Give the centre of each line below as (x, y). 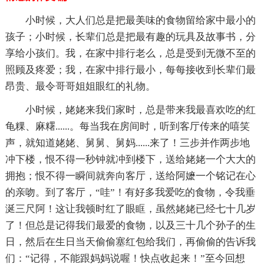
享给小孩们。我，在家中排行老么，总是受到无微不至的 (130, 53)
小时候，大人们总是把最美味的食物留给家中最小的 (140, 20)
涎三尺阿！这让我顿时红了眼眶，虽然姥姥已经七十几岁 (130, 209)
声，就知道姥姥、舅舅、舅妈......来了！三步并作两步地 (127, 143)
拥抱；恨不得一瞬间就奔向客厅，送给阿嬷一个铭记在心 (130, 176)
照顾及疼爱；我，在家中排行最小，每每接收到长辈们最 (130, 70)
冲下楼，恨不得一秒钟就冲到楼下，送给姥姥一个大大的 (130, 159)
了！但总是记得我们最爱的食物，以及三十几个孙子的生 (130, 225)
